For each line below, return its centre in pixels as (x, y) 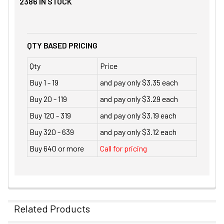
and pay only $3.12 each (138, 131)
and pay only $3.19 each (138, 115)
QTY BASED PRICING (62, 45)
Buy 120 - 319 (50, 115)
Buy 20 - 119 (48, 98)
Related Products (52, 208)
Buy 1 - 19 (44, 82)
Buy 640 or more (57, 148)
